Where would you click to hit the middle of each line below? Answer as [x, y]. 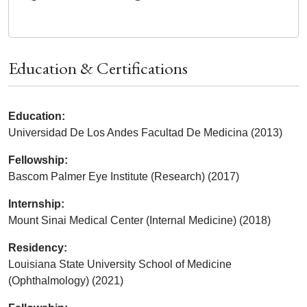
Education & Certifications [98, 68]
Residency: [38, 248]
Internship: [36, 204]
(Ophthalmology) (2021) [66, 281]
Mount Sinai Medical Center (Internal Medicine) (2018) [139, 221]
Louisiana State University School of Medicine [120, 265]
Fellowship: [38, 160]
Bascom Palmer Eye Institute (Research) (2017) [124, 177]
